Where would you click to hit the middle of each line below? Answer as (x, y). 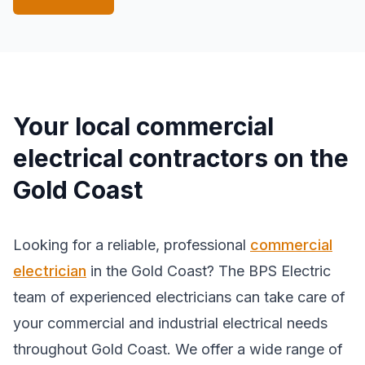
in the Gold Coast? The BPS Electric (209, 271)
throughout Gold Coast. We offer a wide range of (178, 349)
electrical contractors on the (181, 158)
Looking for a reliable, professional (132, 245)
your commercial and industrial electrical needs (170, 323)
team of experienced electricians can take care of (179, 297)
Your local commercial (143, 126)
